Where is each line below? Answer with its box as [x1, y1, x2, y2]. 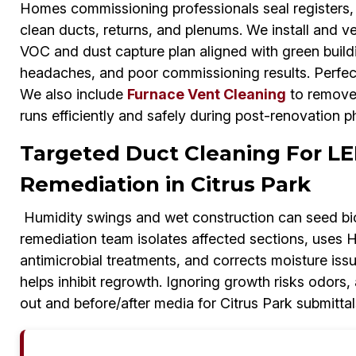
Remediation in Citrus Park [19, 172, 311, 198]
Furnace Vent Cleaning [126, 86, 286, 103]
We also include [19, 86, 127, 103]
